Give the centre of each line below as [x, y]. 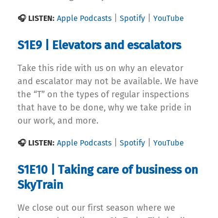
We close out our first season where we [96, 208]
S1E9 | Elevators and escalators [99, 45]
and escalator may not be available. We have [108, 82]
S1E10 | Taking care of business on [108, 170]
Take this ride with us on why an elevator [100, 68]
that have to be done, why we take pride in [105, 108]
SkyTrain [40, 185]
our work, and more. [58, 121]
